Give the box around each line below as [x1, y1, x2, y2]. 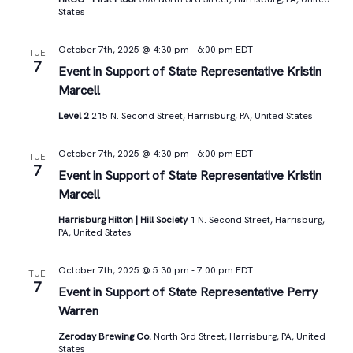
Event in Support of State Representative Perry [58, 284, 318, 300]
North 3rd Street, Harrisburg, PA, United [153, 330, 325, 343]
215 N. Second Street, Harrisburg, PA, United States [91, 110, 313, 122]
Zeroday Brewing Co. [58, 330, 154, 343]
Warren [58, 303, 98, 319]
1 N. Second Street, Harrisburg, [189, 214, 325, 226]
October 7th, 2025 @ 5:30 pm [58, 264, 189, 277]
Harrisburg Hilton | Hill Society [58, 214, 190, 226]
